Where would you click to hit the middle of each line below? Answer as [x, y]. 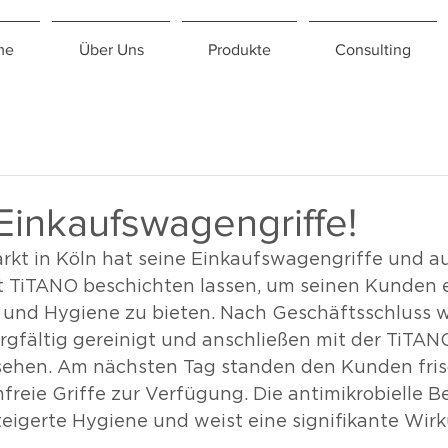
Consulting [373, 49]
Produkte [239, 49]
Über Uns [111, 49]
